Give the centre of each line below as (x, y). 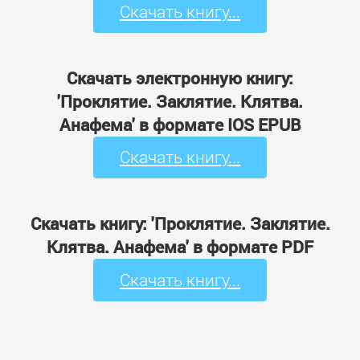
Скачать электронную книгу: (180, 78)
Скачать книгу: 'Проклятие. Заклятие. (180, 224)
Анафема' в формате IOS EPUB (180, 124)
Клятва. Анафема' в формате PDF (180, 247)
